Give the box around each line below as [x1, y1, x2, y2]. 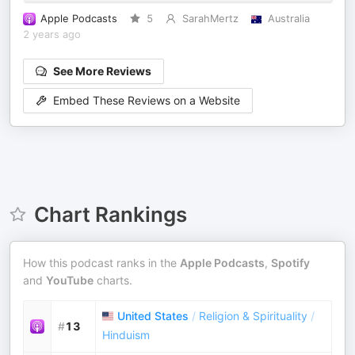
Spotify [271, 256, 310, 269]
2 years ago [23, 29, 81, 40]
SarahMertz [181, 13, 239, 25]
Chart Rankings [33, 202, 187, 227]
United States [117, 309, 189, 323]
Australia [267, 13, 310, 25]
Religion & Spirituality [199, 309, 307, 323]
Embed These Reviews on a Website [53, 94, 240, 108]
